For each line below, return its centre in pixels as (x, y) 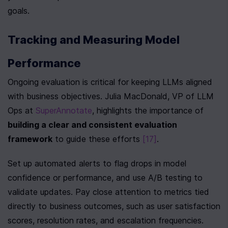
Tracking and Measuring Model (94, 40)
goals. (19, 11)
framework (30, 139)
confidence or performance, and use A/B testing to (105, 178)
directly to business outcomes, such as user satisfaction (114, 206)
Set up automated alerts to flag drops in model (97, 163)
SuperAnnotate (64, 110)
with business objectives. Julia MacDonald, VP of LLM (111, 96)
